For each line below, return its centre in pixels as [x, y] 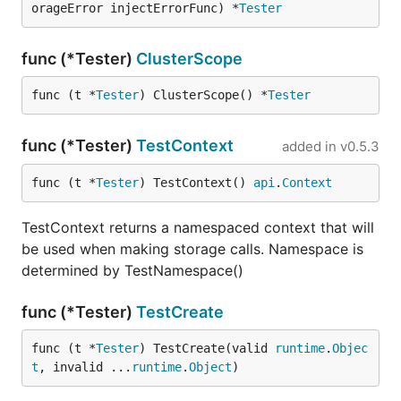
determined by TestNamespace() [132, 270]
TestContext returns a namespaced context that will [198, 227]
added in [309, 146]
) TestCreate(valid [207, 348]
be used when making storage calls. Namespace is [192, 249]
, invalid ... [85, 367]
